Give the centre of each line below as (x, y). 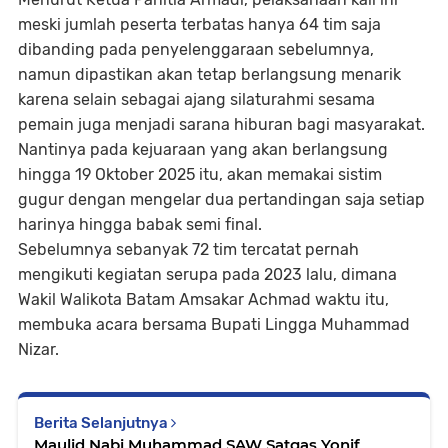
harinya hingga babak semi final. (140, 224)
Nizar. (38, 349)
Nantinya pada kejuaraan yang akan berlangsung (203, 149)
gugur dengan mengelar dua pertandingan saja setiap (221, 199)
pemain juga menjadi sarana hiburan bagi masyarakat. (221, 124)
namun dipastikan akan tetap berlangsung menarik (209, 74)
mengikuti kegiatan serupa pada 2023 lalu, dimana (207, 274)
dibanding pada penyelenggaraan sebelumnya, (196, 49)
